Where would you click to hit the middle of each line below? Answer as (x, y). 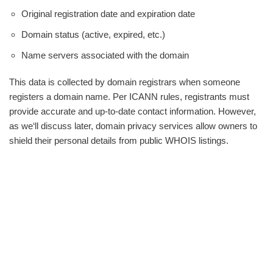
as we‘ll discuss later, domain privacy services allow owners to (133, 126)
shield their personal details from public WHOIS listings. (119, 140)
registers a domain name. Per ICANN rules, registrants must (129, 97)
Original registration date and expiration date (108, 14)
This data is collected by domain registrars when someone (125, 82)
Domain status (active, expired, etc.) (93, 34)
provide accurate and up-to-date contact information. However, (133, 111)
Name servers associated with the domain (105, 55)
